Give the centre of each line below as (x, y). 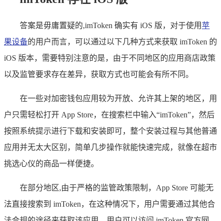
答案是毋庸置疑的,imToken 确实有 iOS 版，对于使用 (111, 25)
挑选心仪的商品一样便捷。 (51, 163)
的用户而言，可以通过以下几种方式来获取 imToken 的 (122, 41)
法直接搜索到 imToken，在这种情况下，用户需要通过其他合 (110, 204)
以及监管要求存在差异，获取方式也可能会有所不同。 (99, 74)
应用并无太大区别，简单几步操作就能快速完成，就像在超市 (110, 147)
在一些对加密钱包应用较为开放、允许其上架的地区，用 (118, 98)
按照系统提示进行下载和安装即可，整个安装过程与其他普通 (110, 131)
